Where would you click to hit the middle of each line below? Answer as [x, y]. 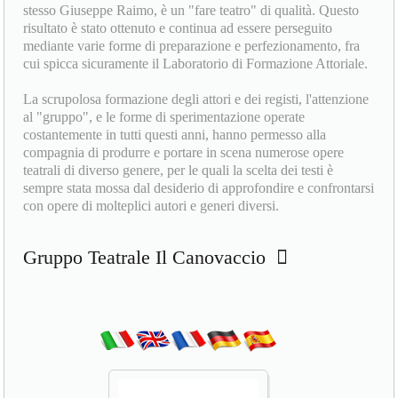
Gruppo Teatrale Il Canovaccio [150, 258]
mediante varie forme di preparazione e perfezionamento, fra [192, 46]
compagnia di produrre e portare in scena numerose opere [184, 153]
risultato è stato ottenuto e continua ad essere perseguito [178, 28]
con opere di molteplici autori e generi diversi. [151, 206]
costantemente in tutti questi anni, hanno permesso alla [175, 135]
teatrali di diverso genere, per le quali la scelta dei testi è [179, 171]
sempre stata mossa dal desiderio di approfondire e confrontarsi [199, 188]
